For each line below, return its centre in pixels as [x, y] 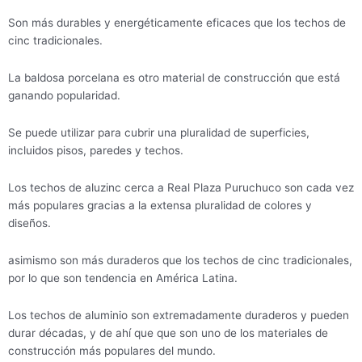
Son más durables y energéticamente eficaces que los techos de [177, 22]
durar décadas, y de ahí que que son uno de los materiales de [168, 333]
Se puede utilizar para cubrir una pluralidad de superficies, [159, 132]
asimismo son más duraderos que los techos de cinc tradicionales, [180, 260]
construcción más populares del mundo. [112, 350]
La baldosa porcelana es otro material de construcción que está [174, 77]
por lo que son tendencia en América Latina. [123, 278]
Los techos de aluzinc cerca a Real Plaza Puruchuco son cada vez [181, 187]
